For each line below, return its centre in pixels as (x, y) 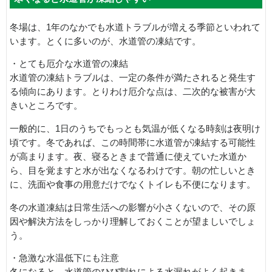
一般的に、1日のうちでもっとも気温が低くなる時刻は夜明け (135, 128)
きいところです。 (46, 106)
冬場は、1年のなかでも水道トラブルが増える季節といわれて (135, 27)
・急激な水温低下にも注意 (64, 258)
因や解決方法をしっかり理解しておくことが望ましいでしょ (133, 221)
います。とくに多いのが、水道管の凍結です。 (105, 41)
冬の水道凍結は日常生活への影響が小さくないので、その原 (133, 207)
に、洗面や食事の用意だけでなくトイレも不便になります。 (133, 184)
